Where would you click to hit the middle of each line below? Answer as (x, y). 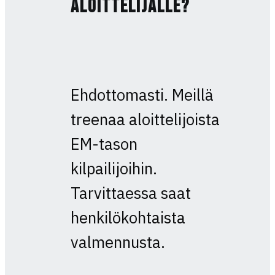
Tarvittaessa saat (130, 193)
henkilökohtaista (128, 218)
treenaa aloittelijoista (145, 120)
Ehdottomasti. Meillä (142, 95)
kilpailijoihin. (114, 169)
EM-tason (106, 144)
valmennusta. (118, 242)
